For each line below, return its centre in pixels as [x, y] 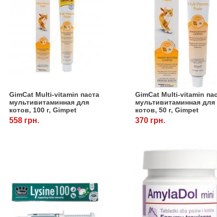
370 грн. [150, 120]
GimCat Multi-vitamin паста [54, 94]
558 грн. [24, 120]
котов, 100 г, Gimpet [43, 110]
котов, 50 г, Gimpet [167, 110]
